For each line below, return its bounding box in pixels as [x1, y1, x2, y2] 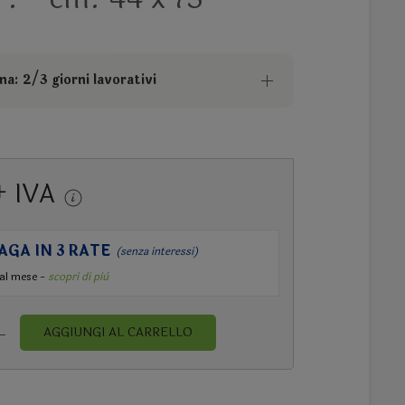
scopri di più [48, 268, 109, 286]
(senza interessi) [116, 243, 199, 260]
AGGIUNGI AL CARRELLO [43, 323, 193, 343]
